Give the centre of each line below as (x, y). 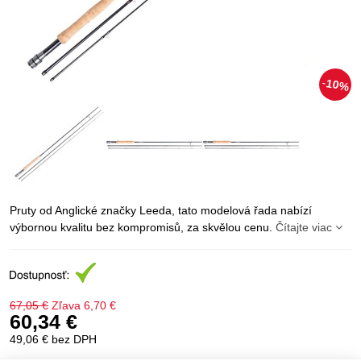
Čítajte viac (304, 227)
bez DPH (74, 339)
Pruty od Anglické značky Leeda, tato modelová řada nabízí (161, 210)
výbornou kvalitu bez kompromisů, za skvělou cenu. (143, 227)
